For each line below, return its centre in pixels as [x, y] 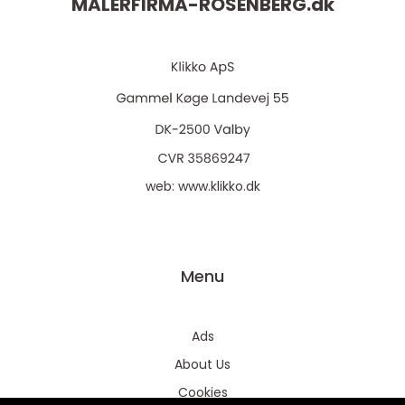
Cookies [202, 392]
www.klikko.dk [219, 186]
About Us [202, 364]
